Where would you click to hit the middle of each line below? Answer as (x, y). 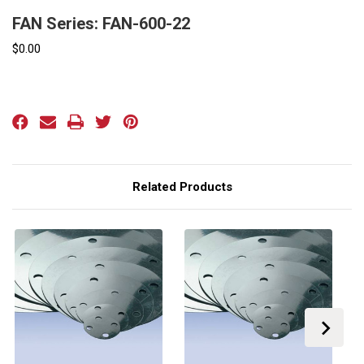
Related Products (182, 186)
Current (29, 93)
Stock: (27, 109)
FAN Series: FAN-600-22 (101, 23)
